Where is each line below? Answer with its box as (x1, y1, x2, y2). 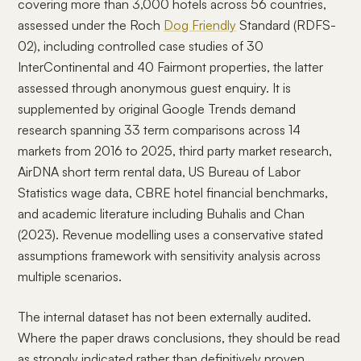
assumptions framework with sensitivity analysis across (18, 247, 322, 263)
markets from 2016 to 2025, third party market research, (18, 143, 333, 159)
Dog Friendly (164, 17, 237, 33)
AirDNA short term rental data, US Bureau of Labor (18, 164, 301, 180)
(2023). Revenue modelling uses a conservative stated (18, 226, 324, 243)
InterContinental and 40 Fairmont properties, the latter (18, 59, 324, 75)
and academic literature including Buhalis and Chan (18, 205, 305, 222)
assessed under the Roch (18, 17, 164, 33)
